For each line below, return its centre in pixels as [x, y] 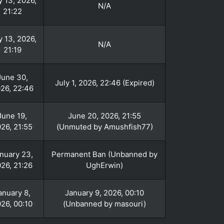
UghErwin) [104, 165]
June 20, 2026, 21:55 [104, 116]
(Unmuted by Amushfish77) [104, 127]
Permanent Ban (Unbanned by [104, 154]
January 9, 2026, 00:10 [104, 193]
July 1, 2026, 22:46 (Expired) [104, 83]
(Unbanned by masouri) [104, 204]
